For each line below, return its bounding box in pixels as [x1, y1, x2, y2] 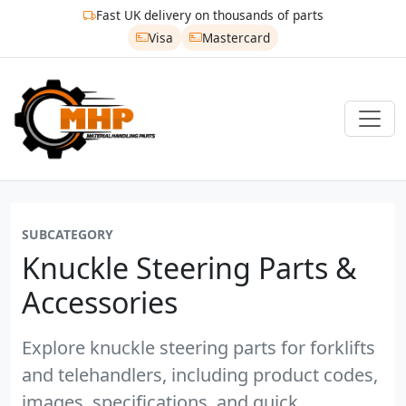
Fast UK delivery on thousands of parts [95, 6, 324, 24]
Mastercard [201, 28, 270, 46]
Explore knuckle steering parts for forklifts [22, 334, 375, 360]
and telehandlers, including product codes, [22, 362, 378, 387]
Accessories [22, 282, 178, 322]
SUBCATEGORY [22, 225, 113, 243]
